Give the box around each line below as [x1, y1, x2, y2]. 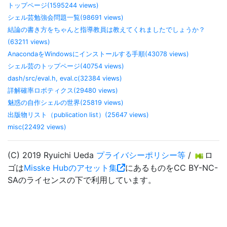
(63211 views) [8, 37, 50, 46]
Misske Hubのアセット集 [24, 162, 117, 173]
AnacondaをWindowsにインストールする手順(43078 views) [8, 50, 189, 58]
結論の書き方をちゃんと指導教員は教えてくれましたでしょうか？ [8, 25, 205, 33]
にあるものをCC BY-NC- [125, 162, 218, 173]
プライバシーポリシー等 [96, 149, 185, 160]
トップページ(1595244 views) [8, 1, 99, 9]
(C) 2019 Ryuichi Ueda [8, 149, 96, 160]
